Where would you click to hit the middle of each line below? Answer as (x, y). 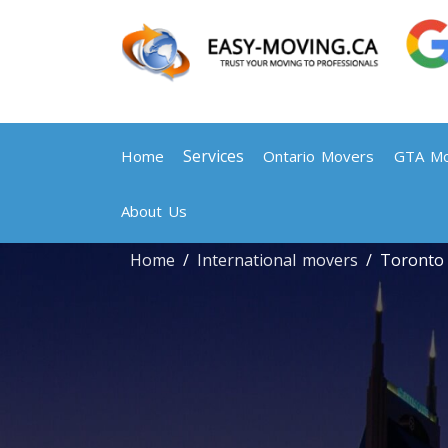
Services (214, 156)
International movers (277, 260)
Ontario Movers (319, 156)
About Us (154, 211)
